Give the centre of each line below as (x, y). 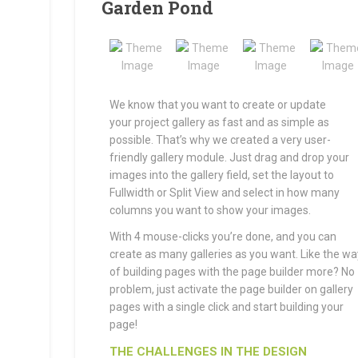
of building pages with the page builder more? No (232, 272)
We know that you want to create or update (217, 105)
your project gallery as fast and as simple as (219, 122)
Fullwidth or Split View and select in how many (224, 193)
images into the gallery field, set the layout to (221, 175)
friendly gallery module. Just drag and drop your (229, 157)
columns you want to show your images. (210, 210)
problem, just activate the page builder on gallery (231, 289)
